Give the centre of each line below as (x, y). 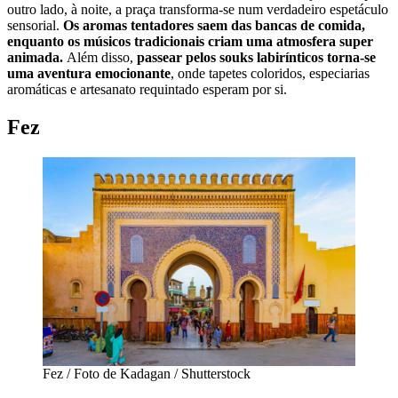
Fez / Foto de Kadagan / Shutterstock (147, 373)
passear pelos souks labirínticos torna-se (256, 58)
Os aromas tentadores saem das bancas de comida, (214, 26)
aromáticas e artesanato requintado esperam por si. (147, 90)
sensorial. (35, 26)
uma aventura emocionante (89, 74)
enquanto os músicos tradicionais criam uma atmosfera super (190, 42)
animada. (37, 58)
